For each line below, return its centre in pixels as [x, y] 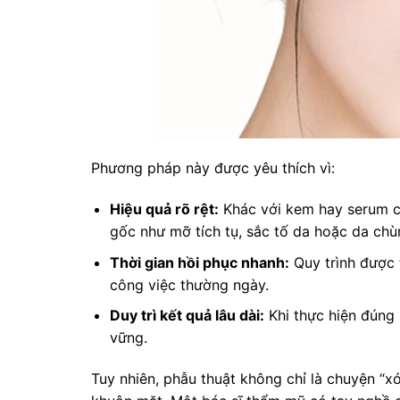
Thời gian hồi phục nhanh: [199, 262]
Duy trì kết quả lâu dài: [187, 316]
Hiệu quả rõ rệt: [164, 208]
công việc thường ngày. [189, 284]
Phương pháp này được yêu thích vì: [213, 168]
